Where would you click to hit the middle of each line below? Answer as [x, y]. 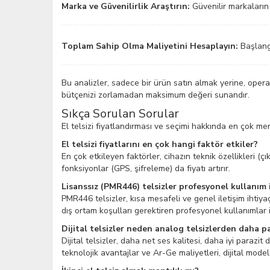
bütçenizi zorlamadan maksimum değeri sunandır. [155, 95]
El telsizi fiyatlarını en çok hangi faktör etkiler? [160, 144]
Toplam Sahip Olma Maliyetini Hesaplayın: [150, 46]
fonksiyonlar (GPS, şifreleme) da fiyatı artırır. [146, 168]
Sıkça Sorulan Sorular [120, 114]
